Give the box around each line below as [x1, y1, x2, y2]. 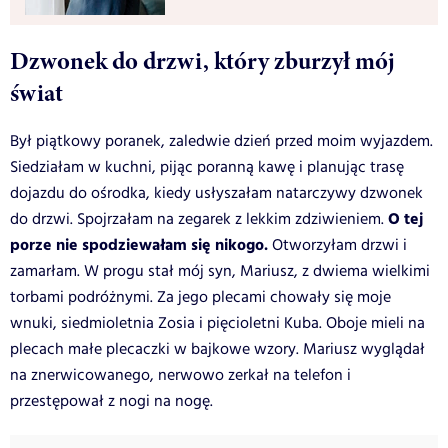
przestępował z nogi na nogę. [10, 389, 213, 413]
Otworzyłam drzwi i [268, 233, 407, 257]
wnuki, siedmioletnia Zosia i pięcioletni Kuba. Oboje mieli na [10, 311, 425, 335]
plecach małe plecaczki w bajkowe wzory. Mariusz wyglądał [10, 337, 425, 361]
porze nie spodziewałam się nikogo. [10, 232, 268, 258]
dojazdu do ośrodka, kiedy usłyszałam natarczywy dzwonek [10, 181, 423, 205]
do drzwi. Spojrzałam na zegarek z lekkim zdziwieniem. [10, 207, 388, 231]
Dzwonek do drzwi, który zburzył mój [10, 43, 395, 78]
